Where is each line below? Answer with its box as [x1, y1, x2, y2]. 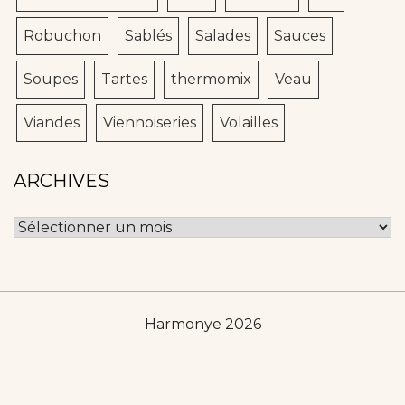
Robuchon [24, 27, 101, 45]
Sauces [274, 27, 325, 45]
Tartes [101, 71, 147, 89]
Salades [195, 27, 250, 45]
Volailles [220, 114, 278, 132]
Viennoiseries [103, 114, 196, 132]
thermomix [171, 71, 251, 89]
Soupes [24, 71, 78, 89]
